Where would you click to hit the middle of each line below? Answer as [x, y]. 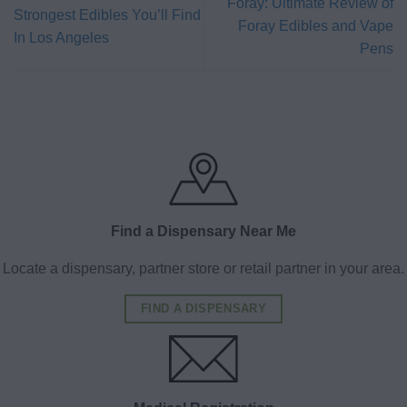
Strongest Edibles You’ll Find [107, 15]
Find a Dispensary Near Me [203, 232]
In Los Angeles [61, 37]
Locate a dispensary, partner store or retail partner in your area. [203, 269]
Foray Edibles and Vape [316, 26]
